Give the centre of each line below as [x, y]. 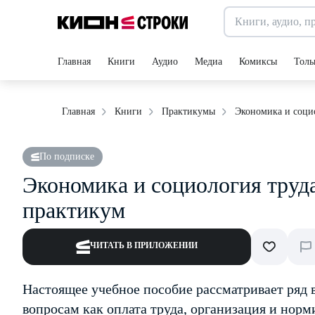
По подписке [67, 156]
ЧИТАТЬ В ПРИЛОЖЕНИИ [144, 245]
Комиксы [258, 62]
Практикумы [188, 111]
